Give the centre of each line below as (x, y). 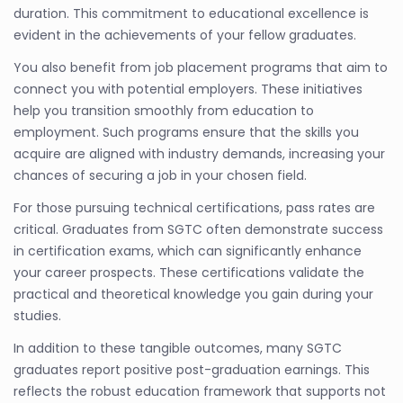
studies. (37, 316)
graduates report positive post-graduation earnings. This (192, 370)
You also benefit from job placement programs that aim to (201, 67)
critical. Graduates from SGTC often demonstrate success (198, 229)
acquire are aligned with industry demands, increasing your (199, 154)
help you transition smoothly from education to (164, 111)
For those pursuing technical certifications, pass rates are (194, 208)
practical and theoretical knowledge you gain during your (193, 294)
